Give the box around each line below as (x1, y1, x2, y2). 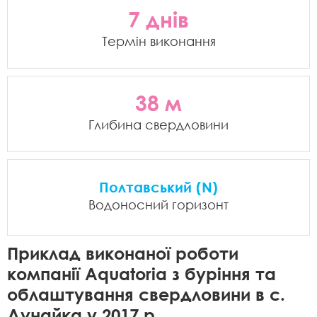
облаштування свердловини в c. (7, 284, 285, 304)
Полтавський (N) (99, 178, 218, 195)
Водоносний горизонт (88, 197, 229, 212)
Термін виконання (101, 33, 216, 49)
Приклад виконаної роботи (7, 243, 238, 263)
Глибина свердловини (88, 117, 229, 132)
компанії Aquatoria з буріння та (7, 263, 276, 284)
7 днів (128, 6, 189, 33)
